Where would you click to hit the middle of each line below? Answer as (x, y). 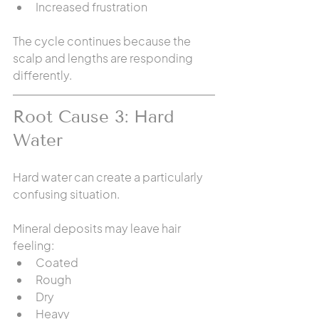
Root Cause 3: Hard (96, 116)
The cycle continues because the (103, 41)
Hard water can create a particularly (109, 177)
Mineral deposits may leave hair (98, 228)
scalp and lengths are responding (104, 58)
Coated (57, 262)
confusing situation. (66, 194)
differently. (42, 75)
